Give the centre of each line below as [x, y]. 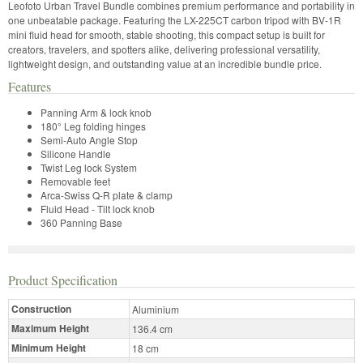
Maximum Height [50, 328]
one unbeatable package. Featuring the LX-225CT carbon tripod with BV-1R [175, 19]
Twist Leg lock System [89, 167]
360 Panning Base [81, 222]
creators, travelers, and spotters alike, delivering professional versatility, [164, 49]
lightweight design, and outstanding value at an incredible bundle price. [165, 63]
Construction [41, 308]
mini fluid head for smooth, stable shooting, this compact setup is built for [167, 34]
